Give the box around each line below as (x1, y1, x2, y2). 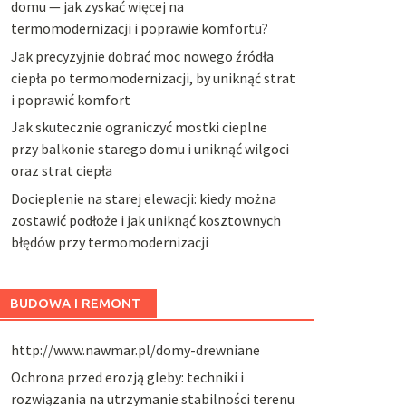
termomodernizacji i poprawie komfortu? (10, 19, 268, 38)
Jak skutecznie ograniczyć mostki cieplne (10, 118, 267, 137)
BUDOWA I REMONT (9, 295, 140, 311)
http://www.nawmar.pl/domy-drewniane (10, 340, 260, 359)
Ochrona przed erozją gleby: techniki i (10, 367, 244, 386)
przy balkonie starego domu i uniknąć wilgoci (10, 140, 289, 159)
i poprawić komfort (10, 90, 130, 109)
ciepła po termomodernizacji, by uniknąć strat (10, 68, 295, 87)
